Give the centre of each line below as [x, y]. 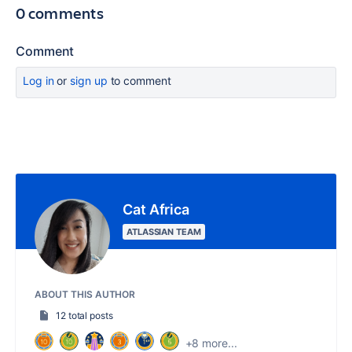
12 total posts [84, 315]
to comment [139, 81]
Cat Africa [156, 209]
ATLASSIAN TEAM [164, 232]
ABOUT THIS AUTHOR [85, 294]
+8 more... [211, 343]
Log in [38, 81]
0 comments [60, 13]
